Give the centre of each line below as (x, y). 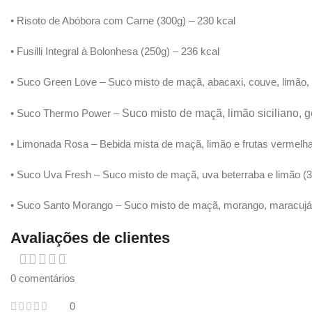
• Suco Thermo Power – (66, 114)
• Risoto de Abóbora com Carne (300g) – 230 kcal (123, 21)
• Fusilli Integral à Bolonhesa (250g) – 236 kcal (115, 52)
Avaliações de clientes (90, 238)
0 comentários (43, 279)
